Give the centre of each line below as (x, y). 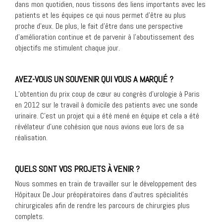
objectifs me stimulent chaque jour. (67, 48)
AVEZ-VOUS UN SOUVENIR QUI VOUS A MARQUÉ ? (94, 79)
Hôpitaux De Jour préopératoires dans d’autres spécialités (102, 195)
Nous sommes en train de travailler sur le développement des (106, 184)
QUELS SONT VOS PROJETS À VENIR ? (77, 169)
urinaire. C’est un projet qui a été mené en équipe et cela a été (107, 116)
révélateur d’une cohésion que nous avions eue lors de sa (99, 127)
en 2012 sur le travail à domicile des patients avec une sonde (106, 105)
